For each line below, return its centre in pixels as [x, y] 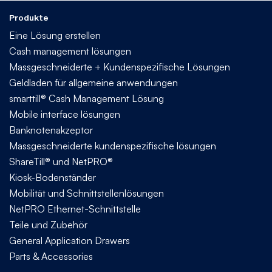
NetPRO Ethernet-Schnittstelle [75, 209]
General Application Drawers [70, 240]
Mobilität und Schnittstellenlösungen [87, 193]
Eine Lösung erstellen [55, 35]
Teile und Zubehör [48, 224]
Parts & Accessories [51, 256]
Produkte [29, 17]
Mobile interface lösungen [65, 114]
